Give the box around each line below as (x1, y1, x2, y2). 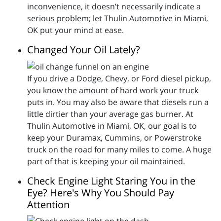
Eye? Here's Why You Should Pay (27, 185, 174, 199)
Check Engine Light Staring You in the (27, 174, 195, 187)
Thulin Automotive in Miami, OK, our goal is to (27, 120, 197, 131)
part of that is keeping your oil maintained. (27, 155, 185, 167)
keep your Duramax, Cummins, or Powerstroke (27, 132, 202, 143)
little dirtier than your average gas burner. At (27, 108, 193, 119)
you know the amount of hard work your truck (27, 84, 198, 96)
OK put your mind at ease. (27, 24, 124, 36)
